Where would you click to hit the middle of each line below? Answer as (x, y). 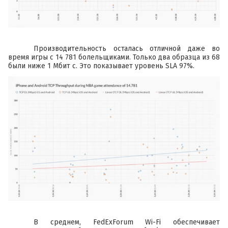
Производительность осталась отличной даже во (127, 49)
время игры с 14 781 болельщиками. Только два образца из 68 (114, 58)
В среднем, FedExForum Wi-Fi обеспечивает (127, 222)
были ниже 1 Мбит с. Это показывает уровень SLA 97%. (101, 66)
